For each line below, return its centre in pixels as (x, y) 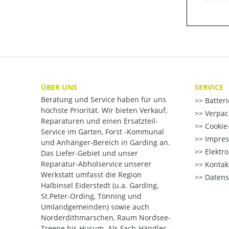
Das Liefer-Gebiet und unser (89, 153)
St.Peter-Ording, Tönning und (91, 196)
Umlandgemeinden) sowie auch (95, 207)
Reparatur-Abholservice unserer (96, 164)
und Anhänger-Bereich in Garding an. (106, 143)
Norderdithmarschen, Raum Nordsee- (106, 218)
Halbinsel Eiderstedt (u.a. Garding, (100, 186)
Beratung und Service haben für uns (104, 100)
